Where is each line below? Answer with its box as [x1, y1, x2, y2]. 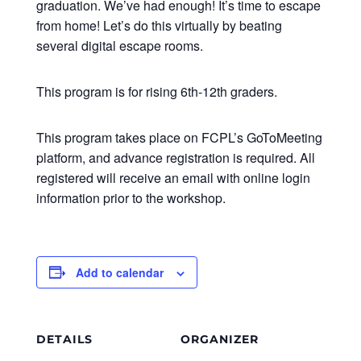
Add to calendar [75, 263, 164, 280]
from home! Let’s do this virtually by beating [35, 15, 282, 35]
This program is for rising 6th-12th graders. [35, 81, 277, 101]
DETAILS [35, 331, 93, 346]
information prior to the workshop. [35, 188, 226, 207]
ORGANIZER [180, 331, 259, 346]
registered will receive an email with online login [35, 168, 310, 187]
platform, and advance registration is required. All [35, 147, 315, 167]
